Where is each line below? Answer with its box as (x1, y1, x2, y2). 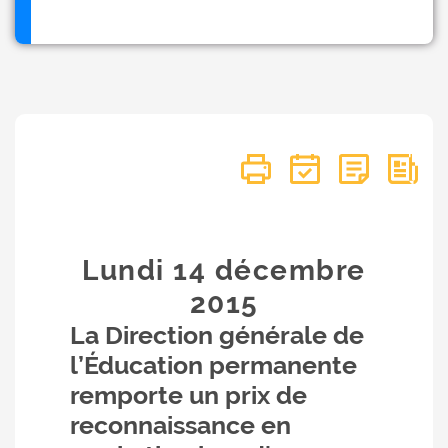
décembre (214, 254, 366, 287)
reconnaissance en (70, 410, 291, 440)
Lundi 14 (82, 254, 215, 287)
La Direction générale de (70, 320, 364, 350)
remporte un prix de (70, 380, 307, 410)
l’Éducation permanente (70, 350, 357, 380)
